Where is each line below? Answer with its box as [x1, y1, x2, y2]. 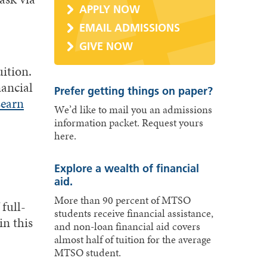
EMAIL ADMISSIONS [79, 20, 180, 35]
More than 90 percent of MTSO [54, 193, 191, 209]
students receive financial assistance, [54, 206, 213, 222]
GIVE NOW [79, 39, 133, 53]
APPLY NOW [79, 2, 140, 16]
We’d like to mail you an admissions [54, 102, 212, 118]
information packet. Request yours [54, 115, 203, 131]
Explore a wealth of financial [54, 162, 199, 176]
